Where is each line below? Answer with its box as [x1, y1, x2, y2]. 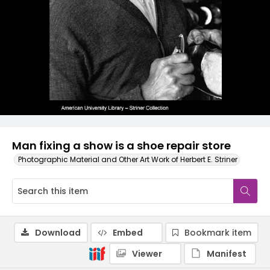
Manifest [207, 248, 246, 260]
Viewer [132, 248, 162, 260]
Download [35, 227, 81, 239]
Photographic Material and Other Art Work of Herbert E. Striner [18, 154, 237, 165]
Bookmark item [184, 227, 251, 239]
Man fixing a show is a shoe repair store [12, 138, 231, 153]
